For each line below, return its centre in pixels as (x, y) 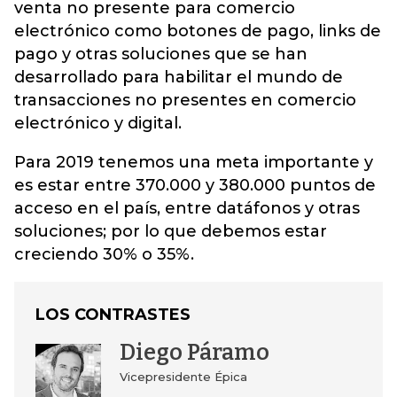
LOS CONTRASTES (113, 315)
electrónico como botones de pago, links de (198, 31)
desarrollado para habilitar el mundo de (179, 77)
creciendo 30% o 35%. (104, 254)
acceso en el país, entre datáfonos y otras (187, 208)
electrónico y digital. (98, 123)
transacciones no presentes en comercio (185, 100)
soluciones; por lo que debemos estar (171, 231)
